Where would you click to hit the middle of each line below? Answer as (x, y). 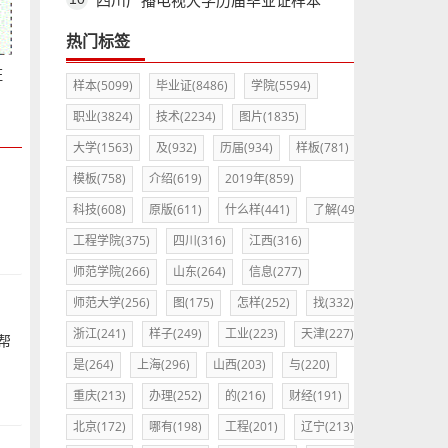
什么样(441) (257, 209)
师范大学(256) (111, 302)
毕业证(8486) (191, 85)
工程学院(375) (111, 240)
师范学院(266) (111, 271)
